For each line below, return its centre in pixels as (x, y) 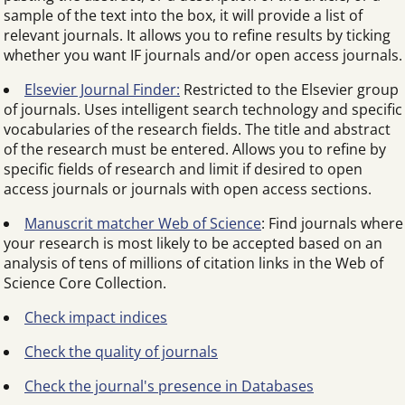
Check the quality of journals (121, 352)
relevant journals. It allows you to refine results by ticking (197, 35)
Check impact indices (96, 317)
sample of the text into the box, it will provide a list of (183, 15)
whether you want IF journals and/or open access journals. (203, 55)
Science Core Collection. (85, 283)
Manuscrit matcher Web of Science (143, 223)
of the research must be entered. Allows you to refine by (195, 149)
